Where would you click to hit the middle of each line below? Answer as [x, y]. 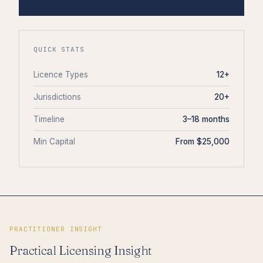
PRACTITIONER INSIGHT [56, 229]
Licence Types [61, 74]
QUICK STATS [59, 49]
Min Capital [54, 141]
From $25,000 [203, 141]
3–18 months [206, 119]
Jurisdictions [57, 97]
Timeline [49, 119]
